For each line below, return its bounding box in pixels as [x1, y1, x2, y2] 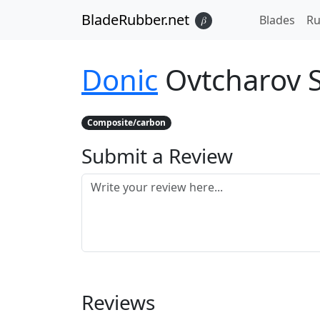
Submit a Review [81, 142, 233, 169]
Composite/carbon [86, 116, 166, 129]
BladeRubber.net [81, 10, 189, 29]
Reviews [81, 289, 155, 316]
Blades [259, 12, 295, 28]
